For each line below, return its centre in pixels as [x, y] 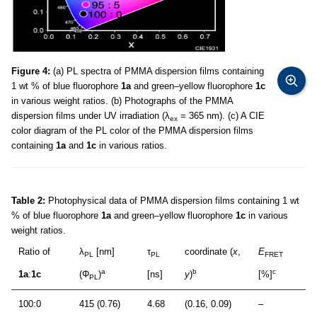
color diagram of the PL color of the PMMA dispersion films [132, 131]
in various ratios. [132, 146]
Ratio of [34, 252]
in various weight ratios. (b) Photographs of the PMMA [122, 101]
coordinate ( [209, 252]
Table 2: [28, 201]
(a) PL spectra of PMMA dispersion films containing [157, 71]
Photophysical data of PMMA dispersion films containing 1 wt [172, 201]
